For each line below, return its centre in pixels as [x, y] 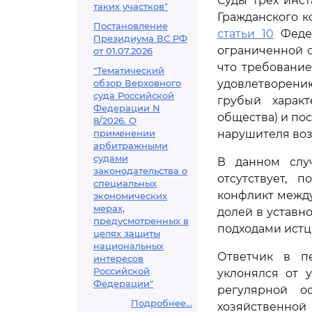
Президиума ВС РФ [140, 38]
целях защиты [127, 233]
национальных [128, 246]
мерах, [109, 208]
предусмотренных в [141, 221]
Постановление [131, 26]
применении [124, 133]
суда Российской [134, 95]
